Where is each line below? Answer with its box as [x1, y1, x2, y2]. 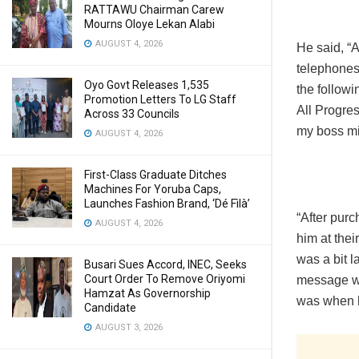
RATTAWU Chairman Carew [84, 3, 224, 16]
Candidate [84, 301, 136, 314]
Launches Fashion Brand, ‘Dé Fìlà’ [84, 197, 250, 210]
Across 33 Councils [84, 107, 179, 120]
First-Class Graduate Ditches [84, 168, 227, 181]
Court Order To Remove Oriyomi [84, 272, 245, 285]
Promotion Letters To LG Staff [84, 93, 236, 106]
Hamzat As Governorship [84, 287, 211, 300]
